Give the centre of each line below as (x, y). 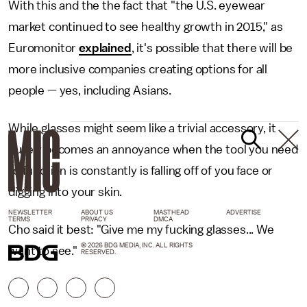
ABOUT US (97, 212)
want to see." (44, 250)
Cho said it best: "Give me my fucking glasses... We (141, 229)
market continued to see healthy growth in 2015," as (146, 26)
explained (105, 48)
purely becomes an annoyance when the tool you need (153, 149)
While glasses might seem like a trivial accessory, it (142, 128)
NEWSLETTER (30, 212)
